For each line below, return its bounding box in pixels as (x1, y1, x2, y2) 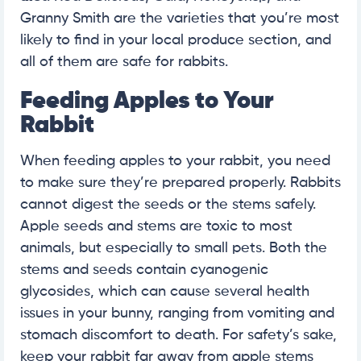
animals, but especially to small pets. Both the (20, 240, 327, 255)
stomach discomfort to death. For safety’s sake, (20, 327, 337, 342)
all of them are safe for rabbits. (20, 54, 228, 69)
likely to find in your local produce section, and (20, 32, 331, 48)
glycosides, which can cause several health (20, 284, 309, 299)
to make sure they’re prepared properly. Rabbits (20, 175, 341, 190)
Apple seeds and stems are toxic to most (20, 218, 293, 234)
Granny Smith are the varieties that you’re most (20, 10, 339, 26)
